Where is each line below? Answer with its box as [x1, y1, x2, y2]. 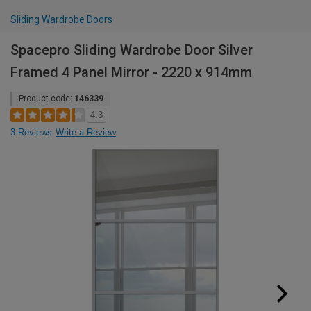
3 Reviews [10, 127, 52, 137]
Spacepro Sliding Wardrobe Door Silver [10, 42, 253, 58]
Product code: [19, 94, 74, 103]
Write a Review [56, 127, 116, 137]
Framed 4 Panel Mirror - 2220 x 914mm [10, 64, 252, 81]
